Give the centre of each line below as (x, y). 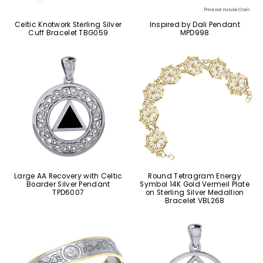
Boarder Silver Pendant (68, 184)
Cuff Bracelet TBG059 (68, 33)
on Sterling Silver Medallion (195, 192)
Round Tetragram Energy (195, 176)
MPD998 (195, 33)
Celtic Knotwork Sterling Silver (68, 25)
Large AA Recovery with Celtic (68, 176)
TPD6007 (68, 192)
